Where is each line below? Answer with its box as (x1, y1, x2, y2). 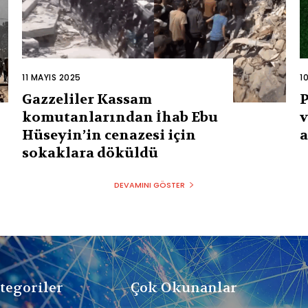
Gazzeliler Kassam (22, 90, 152, 108)
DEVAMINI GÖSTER (113, 179, 185, 190)
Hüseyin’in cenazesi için (22, 126, 196, 144)
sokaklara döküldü (22, 144, 158, 162)
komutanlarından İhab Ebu (22, 108, 218, 126)
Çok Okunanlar (131, 278, 237, 296)
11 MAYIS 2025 (22, 71, 81, 83)
